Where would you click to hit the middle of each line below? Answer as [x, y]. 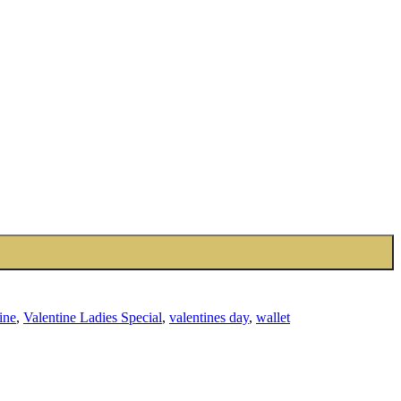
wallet [273, 317]
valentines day [209, 317]
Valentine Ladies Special [93, 317]
